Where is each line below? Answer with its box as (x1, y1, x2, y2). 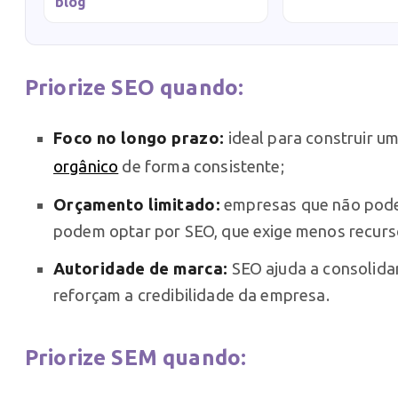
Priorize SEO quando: (25, 75, 244, 99)
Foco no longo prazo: (53, 128, 225, 147)
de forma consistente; (118, 156, 284, 175)
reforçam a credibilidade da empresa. (53, 285, 330, 304)
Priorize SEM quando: (25, 345, 247, 370)
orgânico (53, 156, 119, 175)
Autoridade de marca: (53, 259, 228, 277)
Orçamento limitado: (53, 195, 220, 213)
